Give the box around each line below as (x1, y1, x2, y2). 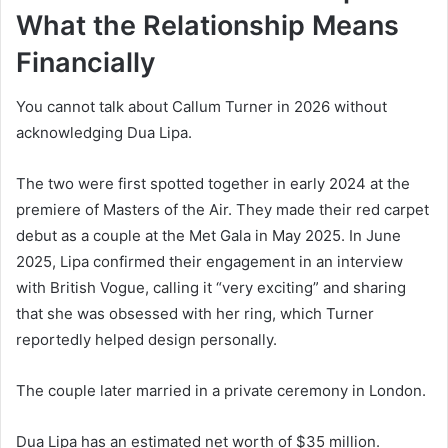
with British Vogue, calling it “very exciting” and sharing (16, 278, 406, 298)
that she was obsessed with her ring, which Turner (16, 304, 374, 324)
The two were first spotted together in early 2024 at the (16, 174, 410, 194)
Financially (16, 45, 156, 79)
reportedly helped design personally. (16, 330, 277, 350)
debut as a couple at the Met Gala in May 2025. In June (16, 226, 401, 246)
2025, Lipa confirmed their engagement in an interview (16, 252, 403, 272)
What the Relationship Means (16, 8, 399, 42)
